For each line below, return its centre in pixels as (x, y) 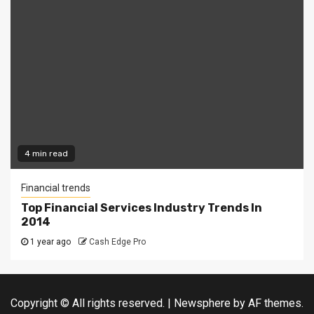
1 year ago (49, 242)
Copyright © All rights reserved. (89, 303)
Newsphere (202, 303)
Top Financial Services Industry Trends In (142, 208)
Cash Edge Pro (117, 242)
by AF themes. (267, 303)
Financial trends (56, 188)
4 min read (46, 153)
